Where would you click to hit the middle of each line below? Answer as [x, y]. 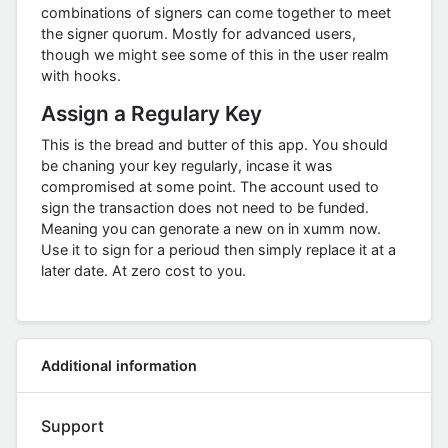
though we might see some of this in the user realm [215, 55]
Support [72, 426]
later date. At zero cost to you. [143, 271]
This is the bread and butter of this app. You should [214, 145]
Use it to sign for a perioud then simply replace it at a [218, 250]
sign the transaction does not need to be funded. [205, 208]
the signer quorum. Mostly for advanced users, [198, 34]
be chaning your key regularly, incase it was [187, 166]
